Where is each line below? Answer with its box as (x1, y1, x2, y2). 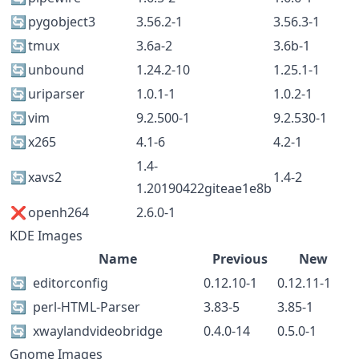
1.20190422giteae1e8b (136, 179, 272, 197)
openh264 (28, 203, 89, 221)
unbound (28, 60, 84, 79)
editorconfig (33, 273, 108, 292)
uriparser (28, 84, 85, 103)
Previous (212, 249, 268, 268)
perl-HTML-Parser (33, 297, 140, 316)
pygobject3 (28, 12, 95, 30)
